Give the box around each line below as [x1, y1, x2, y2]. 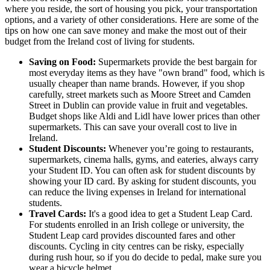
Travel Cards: [29, 208, 89, 219]
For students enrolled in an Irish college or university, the [29, 219, 244, 230]
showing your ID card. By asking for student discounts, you [29, 175, 256, 186]
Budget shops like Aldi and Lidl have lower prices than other [29, 110, 260, 121]
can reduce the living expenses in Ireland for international [29, 186, 246, 197]
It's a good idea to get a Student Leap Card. [89, 208, 253, 219]
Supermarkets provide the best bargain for [96, 56, 257, 67]
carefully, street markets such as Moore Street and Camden [29, 89, 251, 99]
